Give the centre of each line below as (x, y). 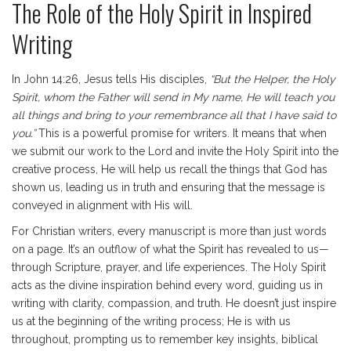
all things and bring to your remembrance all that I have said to (174, 115)
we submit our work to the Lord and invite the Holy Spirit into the (175, 151)
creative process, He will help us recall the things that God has (170, 169)
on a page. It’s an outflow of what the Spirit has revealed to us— (170, 249)
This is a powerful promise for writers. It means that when (181, 133)
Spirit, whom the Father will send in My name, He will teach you (173, 97)
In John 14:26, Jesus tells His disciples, (111, 79)
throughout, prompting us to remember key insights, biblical (165, 339)
